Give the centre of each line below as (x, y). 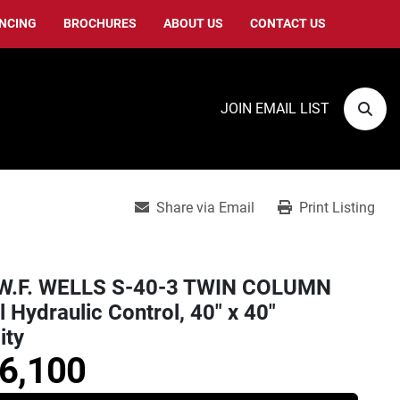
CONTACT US (292, 23)
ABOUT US (197, 23)
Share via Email (205, 208)
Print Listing (337, 208)
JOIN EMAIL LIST (275, 108)
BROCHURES (104, 23)
